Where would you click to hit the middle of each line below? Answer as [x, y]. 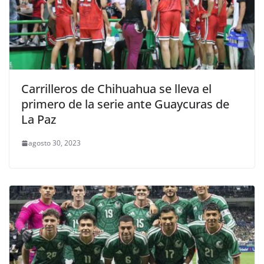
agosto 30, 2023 [55, 143]
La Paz [39, 120]
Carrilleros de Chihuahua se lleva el [116, 89]
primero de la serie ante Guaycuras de [125, 104]
